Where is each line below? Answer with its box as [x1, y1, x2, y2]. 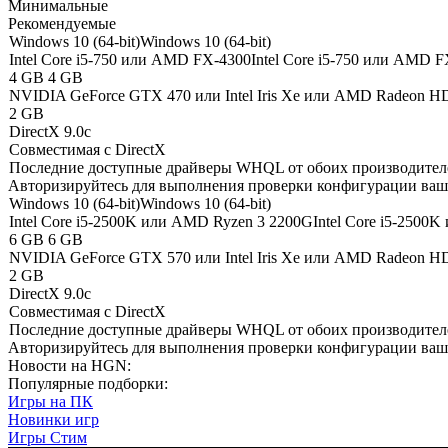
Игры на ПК [8, 393, 93, 411]
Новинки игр [8, 411, 99, 429]
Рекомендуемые [8, 15, 116, 33]
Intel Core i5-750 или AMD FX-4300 [9, 51, 251, 69]
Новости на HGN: [8, 357, 131, 375]
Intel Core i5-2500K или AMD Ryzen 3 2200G [9, 213, 313, 231]
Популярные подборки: [8, 375, 168, 393]
